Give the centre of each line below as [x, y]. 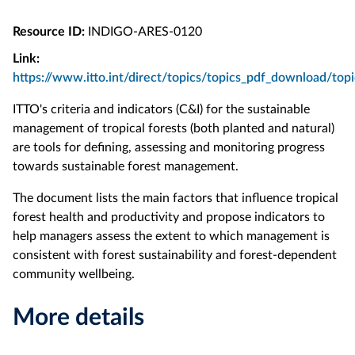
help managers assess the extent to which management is [171, 236]
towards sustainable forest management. [126, 166]
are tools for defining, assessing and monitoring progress [169, 147]
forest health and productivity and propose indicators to [169, 217]
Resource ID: [49, 31]
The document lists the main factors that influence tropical [176, 198]
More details [78, 317]
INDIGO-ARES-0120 [143, 31]
